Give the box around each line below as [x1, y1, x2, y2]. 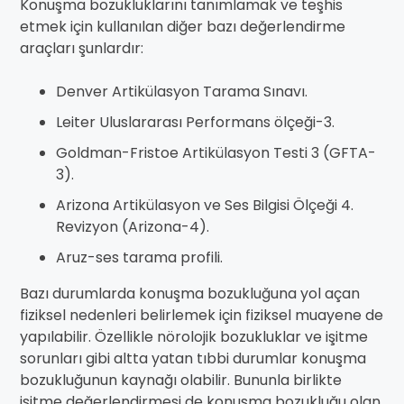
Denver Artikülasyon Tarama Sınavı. [56, 81, 308, 103]
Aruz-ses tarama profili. [56, 247, 223, 269]
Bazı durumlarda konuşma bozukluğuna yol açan [20, 283, 360, 305]
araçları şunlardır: [20, 38, 143, 60]
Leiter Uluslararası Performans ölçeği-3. [56, 112, 335, 133]
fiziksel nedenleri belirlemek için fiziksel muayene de [20, 305, 383, 326]
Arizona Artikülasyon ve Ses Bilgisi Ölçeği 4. [56, 195, 353, 216]
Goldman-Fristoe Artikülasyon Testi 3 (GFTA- [56, 142, 376, 164]
